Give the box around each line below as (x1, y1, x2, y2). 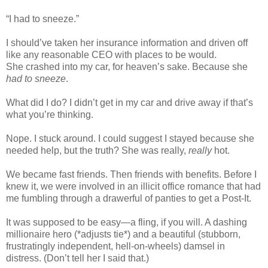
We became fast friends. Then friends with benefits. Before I (6, 169, 257, 180)
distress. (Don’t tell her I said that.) (6, 253, 151, 264)
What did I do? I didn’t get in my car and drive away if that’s (6, 98, 253, 108)
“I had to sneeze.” (6, 14, 81, 25)
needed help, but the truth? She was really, (6, 145, 188, 156)
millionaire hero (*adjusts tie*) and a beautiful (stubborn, (6, 229, 240, 240)
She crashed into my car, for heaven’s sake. (6, 62, 190, 72)
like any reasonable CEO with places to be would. (6, 50, 219, 60)
